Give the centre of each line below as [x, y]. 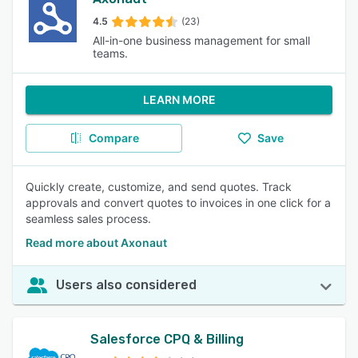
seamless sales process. [88, 219]
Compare [113, 138]
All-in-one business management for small [201, 40]
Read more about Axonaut [96, 243]
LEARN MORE [179, 99]
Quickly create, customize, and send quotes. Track [159, 187]
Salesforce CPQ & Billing [167, 339]
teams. [110, 53]
